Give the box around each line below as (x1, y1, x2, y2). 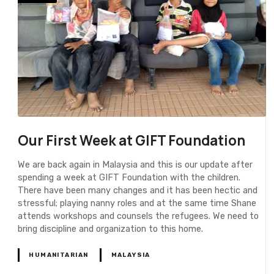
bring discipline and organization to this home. (18, 223, 204, 234)
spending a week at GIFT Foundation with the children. (18, 172, 241, 183)
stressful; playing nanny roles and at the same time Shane (18, 198, 257, 209)
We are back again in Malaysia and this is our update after (18, 159, 253, 170)
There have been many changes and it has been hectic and (18, 185, 258, 196)
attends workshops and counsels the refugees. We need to (18, 210, 259, 221)
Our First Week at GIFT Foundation (18, 131, 246, 150)
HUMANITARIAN (29, 251, 89, 259)
